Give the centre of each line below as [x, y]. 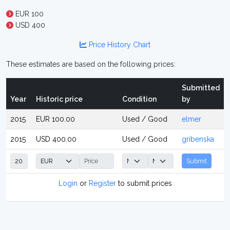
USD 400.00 [56, 139]
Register [102, 183]
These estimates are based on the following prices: [91, 64]
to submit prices [144, 183]
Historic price [59, 99]
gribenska [198, 139]
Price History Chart [119, 45]
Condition [139, 99]
